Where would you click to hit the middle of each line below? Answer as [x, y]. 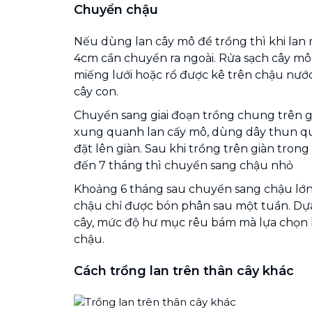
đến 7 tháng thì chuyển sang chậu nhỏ [184, 165]
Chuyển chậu [116, 9]
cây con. [96, 91]
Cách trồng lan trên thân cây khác [184, 271]
